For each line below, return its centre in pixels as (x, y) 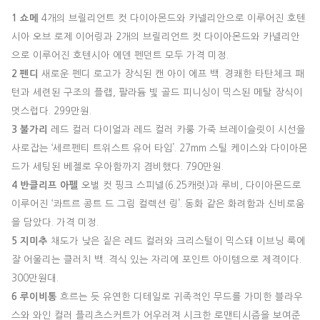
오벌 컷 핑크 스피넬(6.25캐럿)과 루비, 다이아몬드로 (190, 185)
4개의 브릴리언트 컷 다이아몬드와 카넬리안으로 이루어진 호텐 (172, 18)
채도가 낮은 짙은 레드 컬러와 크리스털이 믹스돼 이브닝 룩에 (177, 241)
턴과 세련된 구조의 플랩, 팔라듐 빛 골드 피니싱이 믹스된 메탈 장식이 (157, 92)
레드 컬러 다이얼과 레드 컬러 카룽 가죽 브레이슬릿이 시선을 (177, 129)
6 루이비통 (34, 296)
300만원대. (35, 278)
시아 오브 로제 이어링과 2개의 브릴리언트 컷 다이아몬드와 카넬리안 (156, 36)
